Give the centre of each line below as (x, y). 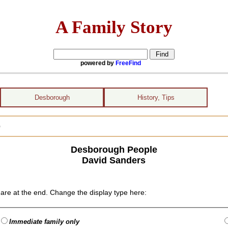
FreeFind (128, 63)
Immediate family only (45, 222)
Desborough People (114, 149)
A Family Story (114, 27)
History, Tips (156, 97)
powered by (98, 63)
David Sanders (114, 160)
